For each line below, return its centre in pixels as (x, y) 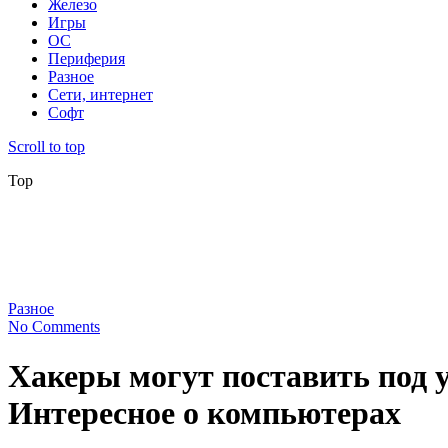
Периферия (86, 59)
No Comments (54, 327)
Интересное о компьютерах (204, 412)
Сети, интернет (100, 95)
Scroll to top (46, 147)
